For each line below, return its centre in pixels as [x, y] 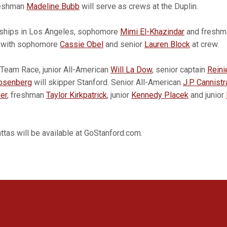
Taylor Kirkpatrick [77, 95]
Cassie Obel [82, 44]
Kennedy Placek [160, 95]
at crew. [204, 44]
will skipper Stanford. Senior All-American [107, 82]
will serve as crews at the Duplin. [139, 6]
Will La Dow [131, 70]
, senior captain [180, 70]
